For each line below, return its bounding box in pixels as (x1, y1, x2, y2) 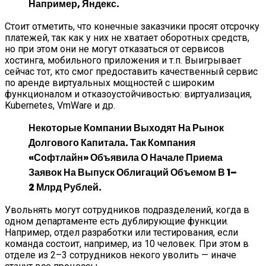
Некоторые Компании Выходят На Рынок (28, 121, 224, 135)
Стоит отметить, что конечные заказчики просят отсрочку (5, 20, 259, 32)
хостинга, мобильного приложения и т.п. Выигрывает (5, 54, 241, 66)
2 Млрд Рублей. (28, 180, 102, 194)
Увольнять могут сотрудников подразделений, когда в (5, 204, 249, 216)
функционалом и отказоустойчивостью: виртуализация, (5, 88, 252, 100)
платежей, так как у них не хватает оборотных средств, (5, 31, 249, 43)
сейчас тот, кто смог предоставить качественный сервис (5, 65, 258, 77)
